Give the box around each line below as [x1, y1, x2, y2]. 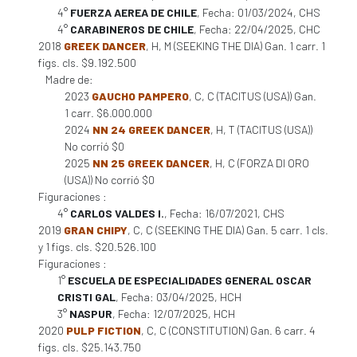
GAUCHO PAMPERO [92, 89, 189, 103]
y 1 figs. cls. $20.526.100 [38, 240, 156, 253]
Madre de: [45, 73, 93, 86]
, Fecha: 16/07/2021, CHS [164, 206, 284, 220]
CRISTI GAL [57, 290, 116, 304]
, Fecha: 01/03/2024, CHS [197, 6, 320, 19]
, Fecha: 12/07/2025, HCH [112, 307, 235, 320]
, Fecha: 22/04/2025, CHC [194, 22, 320, 36]
